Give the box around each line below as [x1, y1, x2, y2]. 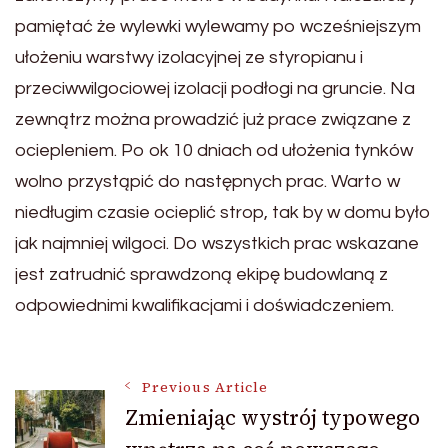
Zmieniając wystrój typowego [125, 403, 420, 433]
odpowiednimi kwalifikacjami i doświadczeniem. [15, 296, 394, 316]
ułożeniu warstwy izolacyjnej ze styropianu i [15, 48, 363, 68]
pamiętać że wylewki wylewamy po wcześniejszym [15, 17, 421, 37]
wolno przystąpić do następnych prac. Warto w [15, 172, 400, 192]
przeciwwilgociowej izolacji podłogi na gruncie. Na [15, 79, 415, 99]
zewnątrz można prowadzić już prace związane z [15, 110, 411, 130]
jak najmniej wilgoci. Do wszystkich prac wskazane [15, 234, 419, 254]
